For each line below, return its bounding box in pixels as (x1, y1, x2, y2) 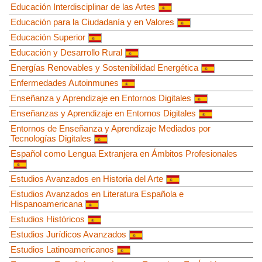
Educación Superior (11, 32, 85, 42)
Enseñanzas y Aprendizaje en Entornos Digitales (11, 108, 196, 118)
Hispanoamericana (11, 198, 82, 209)
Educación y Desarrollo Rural (11, 47, 122, 57)
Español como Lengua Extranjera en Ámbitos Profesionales (11, 148, 237, 158)
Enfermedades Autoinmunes (11, 77, 119, 88)
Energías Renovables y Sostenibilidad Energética (11, 62, 198, 73)
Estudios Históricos (11, 213, 85, 224)
